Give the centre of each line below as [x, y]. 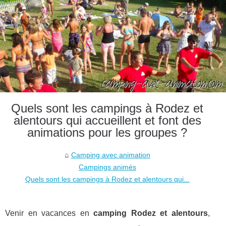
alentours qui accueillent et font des [107, 120]
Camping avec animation [110, 155]
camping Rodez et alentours [151, 213]
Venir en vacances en [49, 213]
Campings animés [107, 167]
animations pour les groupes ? [107, 132]
